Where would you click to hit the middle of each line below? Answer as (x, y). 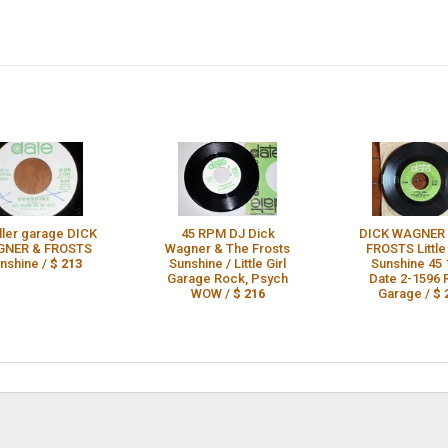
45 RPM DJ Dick (227, 234)
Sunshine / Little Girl (228, 264)
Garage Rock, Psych (228, 279)
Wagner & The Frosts (228, 249)
